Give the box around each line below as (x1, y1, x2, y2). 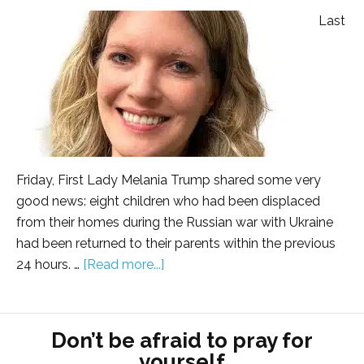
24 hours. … (16, 257, 83, 273)
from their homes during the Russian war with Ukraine (16, 214, 333, 231)
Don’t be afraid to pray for (51, 328, 313, 353)
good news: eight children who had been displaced (16, 193, 320, 210)
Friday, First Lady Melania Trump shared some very (16, 172, 321, 188)
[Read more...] (83, 257, 164, 273)
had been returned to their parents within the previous (16, 236, 336, 252)
